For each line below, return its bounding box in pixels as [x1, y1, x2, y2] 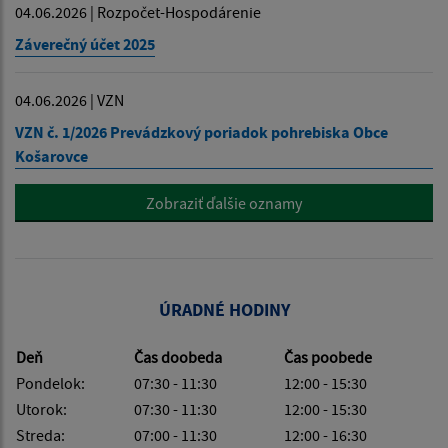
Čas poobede [284, 346, 372, 367]
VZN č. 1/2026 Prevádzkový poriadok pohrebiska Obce [15, 121, 388, 142]
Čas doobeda [134, 346, 222, 367]
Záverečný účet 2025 [15, 33, 155, 54]
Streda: [16, 424, 65, 445]
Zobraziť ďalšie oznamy [146, 192, 302, 213]
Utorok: [16, 398, 67, 419]
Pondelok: [16, 372, 85, 393]
